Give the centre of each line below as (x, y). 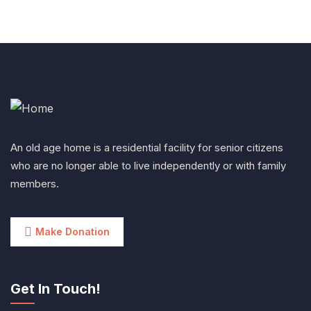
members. (35, 183)
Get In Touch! (56, 288)
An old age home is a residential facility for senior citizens (147, 147)
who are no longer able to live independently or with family (148, 165)
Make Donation (73, 231)
